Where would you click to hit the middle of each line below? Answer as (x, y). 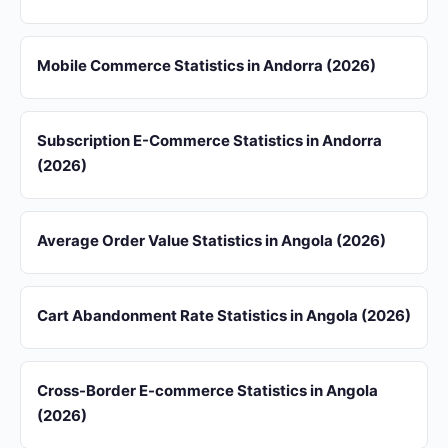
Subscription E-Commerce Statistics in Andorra (209, 140)
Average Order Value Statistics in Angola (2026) (211, 240)
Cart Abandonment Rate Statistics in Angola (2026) (224, 315)
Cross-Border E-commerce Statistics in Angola (207, 390)
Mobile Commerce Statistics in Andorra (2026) (206, 65)
